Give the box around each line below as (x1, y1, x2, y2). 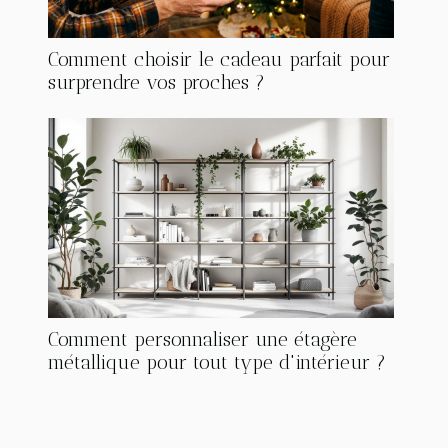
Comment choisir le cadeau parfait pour (48, 47, 390, 71)
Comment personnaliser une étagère (48, 327, 357, 351)
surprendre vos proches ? (48, 70, 265, 94)
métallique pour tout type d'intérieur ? (48, 350, 386, 374)
